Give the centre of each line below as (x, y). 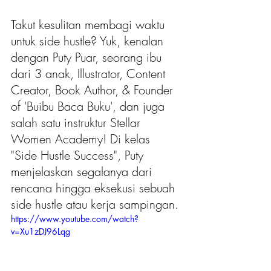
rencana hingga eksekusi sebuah (95, 188)
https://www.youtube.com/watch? (75, 219)
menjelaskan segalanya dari (83, 172)
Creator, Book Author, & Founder (94, 90)
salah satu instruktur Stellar (77, 123)
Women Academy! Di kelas (82, 139)
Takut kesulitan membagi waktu (90, 25)
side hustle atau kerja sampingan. (96, 204)
